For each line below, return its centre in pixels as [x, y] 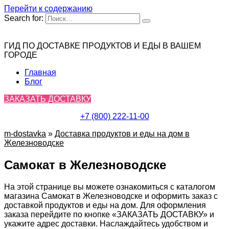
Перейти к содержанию [48, 8]
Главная [40, 72]
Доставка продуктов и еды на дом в [122, 134]
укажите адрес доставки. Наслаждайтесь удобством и [106, 223]
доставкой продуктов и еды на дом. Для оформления [105, 205]
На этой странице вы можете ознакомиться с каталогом [110, 187]
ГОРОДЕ [21, 55]
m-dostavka [25, 134]
